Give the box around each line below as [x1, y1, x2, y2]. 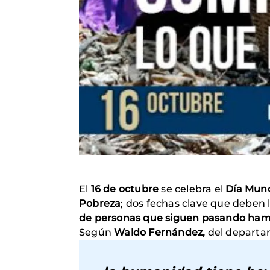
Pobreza [79, 198, 121, 209]
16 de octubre [90, 183, 159, 195]
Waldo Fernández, [114, 227, 206, 238]
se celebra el [159, 183, 226, 195]
